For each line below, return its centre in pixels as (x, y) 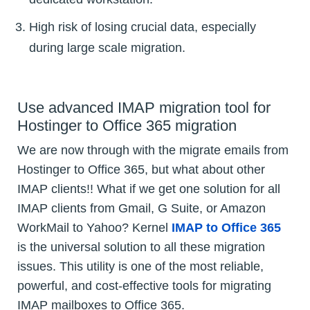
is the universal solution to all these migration (141, 247)
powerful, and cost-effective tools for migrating (144, 286)
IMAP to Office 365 (226, 228)
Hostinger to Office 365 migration (127, 126)
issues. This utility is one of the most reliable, (140, 267)
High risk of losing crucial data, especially (143, 27)
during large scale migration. (107, 48)
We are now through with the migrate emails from (153, 151)
